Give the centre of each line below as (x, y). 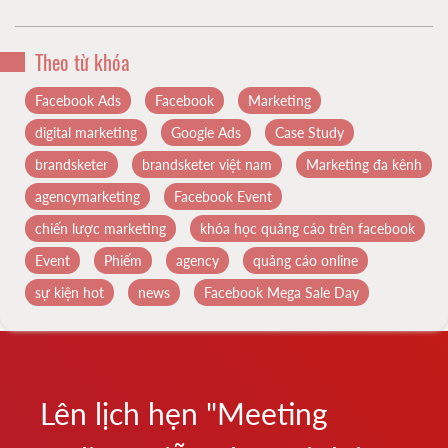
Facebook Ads (78, 100)
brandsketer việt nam (207, 164)
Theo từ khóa (82, 61)
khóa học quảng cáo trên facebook (307, 228)
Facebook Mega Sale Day (281, 292)
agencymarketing (87, 196)
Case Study (309, 132)
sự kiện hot (69, 292)
